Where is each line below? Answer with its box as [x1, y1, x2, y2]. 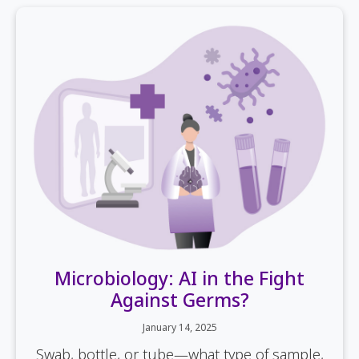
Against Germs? [110, 287, 249, 313]
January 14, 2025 [142, 321, 217, 335]
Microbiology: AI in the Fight [54, 265, 305, 292]
